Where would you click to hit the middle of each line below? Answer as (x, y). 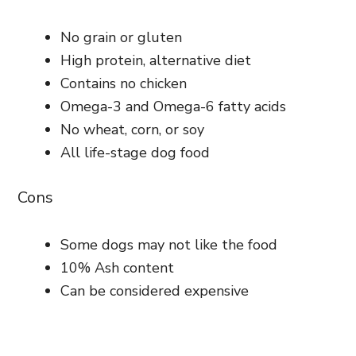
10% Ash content (117, 267)
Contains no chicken (124, 83)
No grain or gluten (121, 37)
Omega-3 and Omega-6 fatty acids (173, 106)
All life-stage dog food (135, 152)
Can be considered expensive (155, 290)
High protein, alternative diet (156, 60)
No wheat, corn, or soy (132, 129)
